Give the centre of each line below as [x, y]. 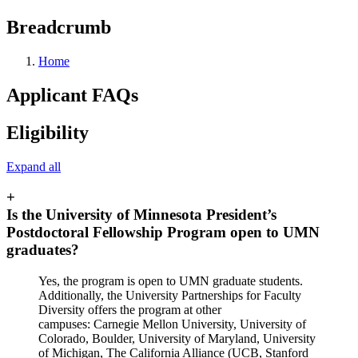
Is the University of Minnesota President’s [141, 215]
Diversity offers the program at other [130, 309]
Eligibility [48, 132]
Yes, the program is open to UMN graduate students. [171, 280]
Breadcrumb [59, 27]
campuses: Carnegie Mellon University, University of [172, 324]
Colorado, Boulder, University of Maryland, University [177, 338]
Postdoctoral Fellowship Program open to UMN [163, 233]
